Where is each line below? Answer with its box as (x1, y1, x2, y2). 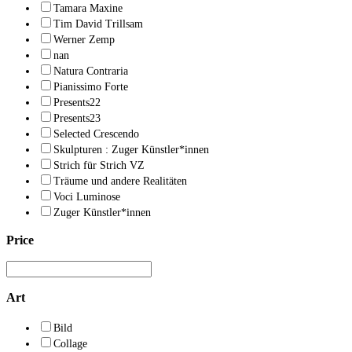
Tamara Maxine (53, 2, 123, 15)
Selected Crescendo (53, 128, 139, 141)
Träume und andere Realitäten (53, 175, 187, 188)
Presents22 (53, 97, 101, 109)
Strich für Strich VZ (53, 159, 145, 172)
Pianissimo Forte (53, 81, 128, 93)
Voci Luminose (53, 191, 120, 203)
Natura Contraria (53, 65, 128, 78)
